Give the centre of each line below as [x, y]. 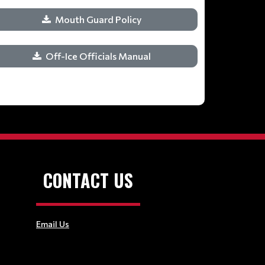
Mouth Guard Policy [99, 19]
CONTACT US [88, 180]
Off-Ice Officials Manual [99, 56]
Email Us [53, 224]
